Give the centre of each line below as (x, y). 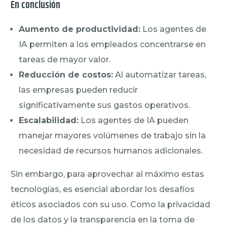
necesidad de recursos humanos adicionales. (111, 150)
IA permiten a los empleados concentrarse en (112, 44)
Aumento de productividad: (80, 29)
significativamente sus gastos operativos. (105, 105)
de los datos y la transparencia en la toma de (103, 219)
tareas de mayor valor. (65, 59)
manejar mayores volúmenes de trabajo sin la (112, 135)
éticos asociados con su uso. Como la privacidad (111, 204)
